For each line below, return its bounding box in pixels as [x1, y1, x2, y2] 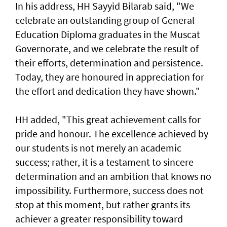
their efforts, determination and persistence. [15, 56, 203, 69]
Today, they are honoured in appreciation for [15, 70, 204, 84]
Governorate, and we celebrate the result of [15, 42, 199, 55]
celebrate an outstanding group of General [15, 14, 195, 27]
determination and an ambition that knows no [15, 170, 211, 183]
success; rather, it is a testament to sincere [15, 156, 194, 169]
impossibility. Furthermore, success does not [15, 184, 204, 197]
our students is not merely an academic [15, 141, 181, 155]
